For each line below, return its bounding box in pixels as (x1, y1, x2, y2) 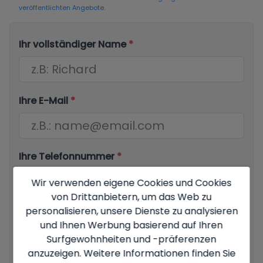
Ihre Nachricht (19, 210, 85, 224)
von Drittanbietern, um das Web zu (51, 190, 212, 204)
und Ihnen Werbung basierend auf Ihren (40, 218, 223, 232)
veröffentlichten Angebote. (19, 2, 105, 12)
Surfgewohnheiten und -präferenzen (46, 232, 217, 246)
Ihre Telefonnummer (19, 149, 117, 163)
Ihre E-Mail (19, 93, 70, 107)
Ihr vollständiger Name (19, 38, 129, 52)
